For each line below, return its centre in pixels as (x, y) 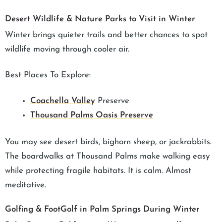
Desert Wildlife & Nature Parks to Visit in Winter (100, 19)
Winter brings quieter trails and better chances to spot (106, 35)
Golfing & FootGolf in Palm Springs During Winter (102, 210)
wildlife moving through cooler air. (67, 49)
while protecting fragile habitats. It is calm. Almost (98, 171)
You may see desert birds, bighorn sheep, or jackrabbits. (108, 142)
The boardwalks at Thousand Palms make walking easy (107, 157)
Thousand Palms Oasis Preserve (92, 115)
